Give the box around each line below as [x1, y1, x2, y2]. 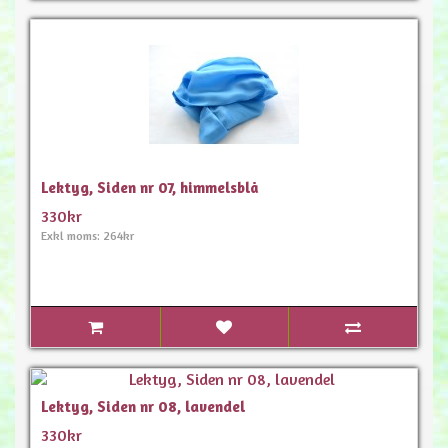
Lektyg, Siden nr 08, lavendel [41, 397, 245, 416]
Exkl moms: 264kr [41, 228, 134, 243]
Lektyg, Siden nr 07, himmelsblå [41, 178, 259, 197]
